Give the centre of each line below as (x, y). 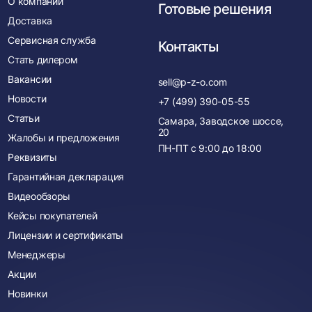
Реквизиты (32, 157)
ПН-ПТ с (178, 148)
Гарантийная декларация (66, 177)
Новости (27, 99)
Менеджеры (37, 255)
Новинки (28, 294)
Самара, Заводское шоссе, (220, 121)
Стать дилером (43, 60)
